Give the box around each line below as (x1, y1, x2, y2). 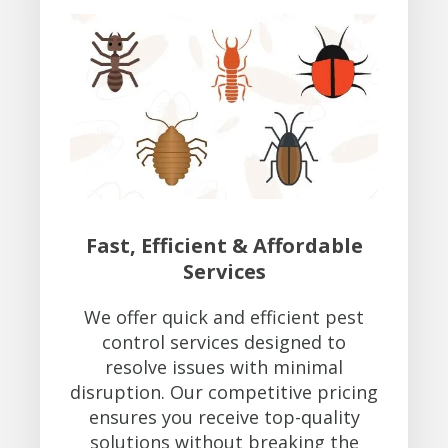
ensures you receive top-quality (88, 404, 360, 429)
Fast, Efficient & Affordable (85, 231, 363, 259)
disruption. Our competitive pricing (70, 379, 378, 404)
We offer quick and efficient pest (84, 304, 364, 329)
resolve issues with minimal (105, 354, 343, 379)
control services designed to (102, 329, 346, 354)
